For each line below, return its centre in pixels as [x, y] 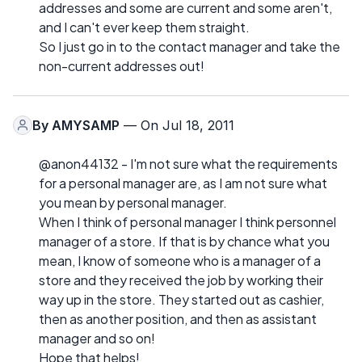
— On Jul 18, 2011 [177, 125]
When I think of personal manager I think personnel [187, 221]
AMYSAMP [86, 125]
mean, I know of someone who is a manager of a [180, 260]
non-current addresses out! [122, 65]
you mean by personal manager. [133, 202]
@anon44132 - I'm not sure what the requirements [188, 163]
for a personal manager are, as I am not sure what [183, 183]
